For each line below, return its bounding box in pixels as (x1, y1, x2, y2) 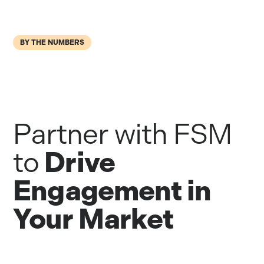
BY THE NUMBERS (20, 38, 85, 47)
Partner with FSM (13, 117, 232, 151)
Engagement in (13, 173, 211, 207)
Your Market (13, 202, 173, 236)
